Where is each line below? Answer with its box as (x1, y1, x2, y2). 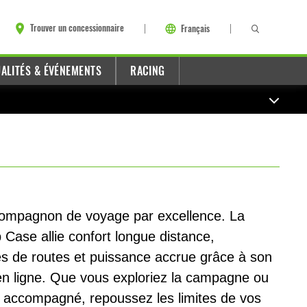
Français (181, 23, 210, 34)
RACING (130, 64, 165, 78)
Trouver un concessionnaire (30, 22, 124, 34)
